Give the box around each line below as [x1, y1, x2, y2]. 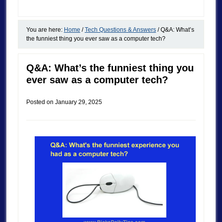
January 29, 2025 [55, 98, 102, 106]
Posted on [26, 98, 55, 106]
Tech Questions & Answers [84, 26, 156, 33]
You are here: [26, 26, 64, 33]
